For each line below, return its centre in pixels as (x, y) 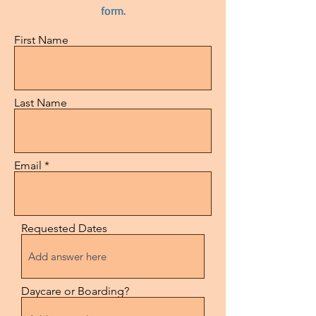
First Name (41, 40)
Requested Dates (64, 228)
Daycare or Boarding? (75, 291)
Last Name (41, 103)
